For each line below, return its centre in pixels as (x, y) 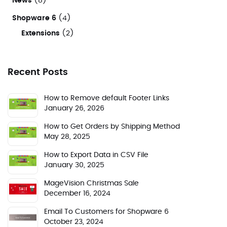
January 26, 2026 (74, 109)
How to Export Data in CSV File (96, 155)
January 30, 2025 (74, 165)
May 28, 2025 (67, 137)
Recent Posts (38, 73)
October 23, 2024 (74, 222)
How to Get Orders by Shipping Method (112, 127)
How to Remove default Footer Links (107, 99)
